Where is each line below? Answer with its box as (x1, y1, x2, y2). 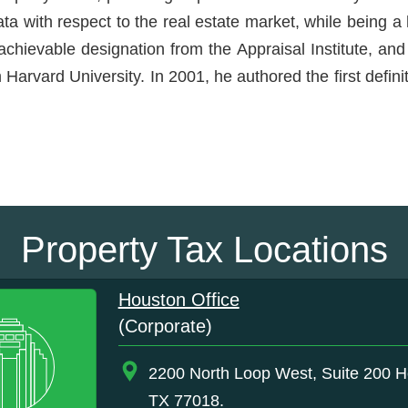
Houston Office (117, 289, 240, 310)
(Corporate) (117, 315, 212, 336)
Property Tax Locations (20, 229, 388, 270)
